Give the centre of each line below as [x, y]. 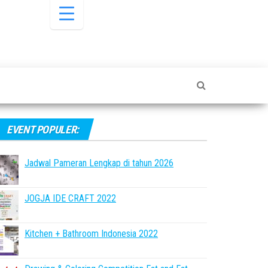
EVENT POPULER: [43, 130]
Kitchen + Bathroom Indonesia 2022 [91, 234]
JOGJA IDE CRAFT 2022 [70, 198]
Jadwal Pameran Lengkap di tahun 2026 [99, 163]
